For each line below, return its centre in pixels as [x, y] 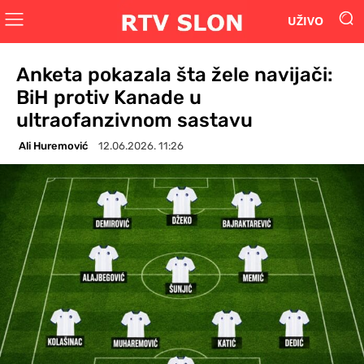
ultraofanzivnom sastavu [134, 120]
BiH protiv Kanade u [109, 97]
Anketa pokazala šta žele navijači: [175, 74]
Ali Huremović [53, 145]
